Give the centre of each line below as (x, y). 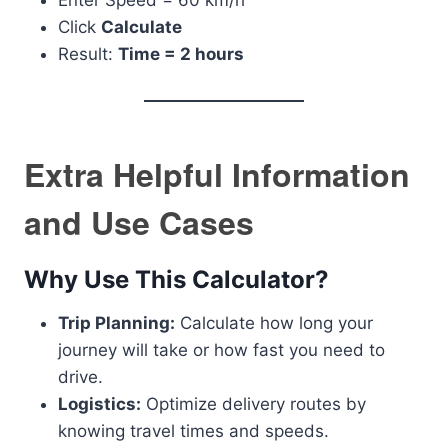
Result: (88, 54)
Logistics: (99, 404)
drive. (80, 377)
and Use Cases (139, 222)
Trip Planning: (116, 323)
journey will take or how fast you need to (221, 350)
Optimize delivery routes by (253, 404)
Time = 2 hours (181, 54)
